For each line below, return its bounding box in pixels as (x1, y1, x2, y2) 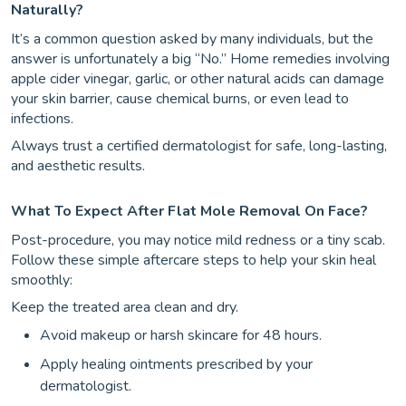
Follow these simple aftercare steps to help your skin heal (11, 250, 376, 270)
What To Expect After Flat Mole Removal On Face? (11, 201, 368, 221)
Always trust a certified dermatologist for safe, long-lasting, (11, 136, 387, 156)
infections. (11, 109, 73, 129)
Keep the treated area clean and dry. (11, 297, 238, 317)
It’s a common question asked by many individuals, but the (11, 29, 373, 49)
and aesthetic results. (11, 156, 145, 176)
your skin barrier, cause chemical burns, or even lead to (11, 89, 349, 109)
